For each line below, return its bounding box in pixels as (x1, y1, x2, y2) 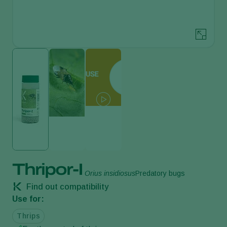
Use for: (12, 194, 44, 203)
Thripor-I (12, 160, 83, 178)
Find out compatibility (24, 182, 108, 191)
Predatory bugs (135, 169, 185, 177)
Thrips (17, 211, 40, 220)
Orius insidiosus (85, 169, 135, 177)
